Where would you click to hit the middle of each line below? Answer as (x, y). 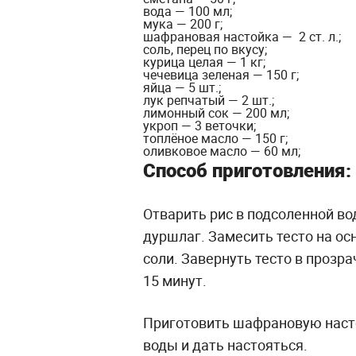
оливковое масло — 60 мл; (222, 151)
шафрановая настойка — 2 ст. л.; (242, 37)
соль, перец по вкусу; (205, 49)
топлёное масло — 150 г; (215, 138)
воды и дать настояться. (227, 345)
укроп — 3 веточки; (199, 126)
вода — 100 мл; (188, 11)
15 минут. (175, 281)
